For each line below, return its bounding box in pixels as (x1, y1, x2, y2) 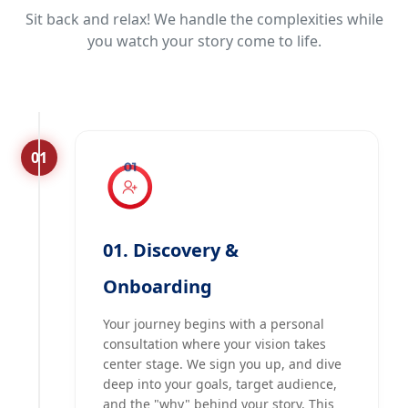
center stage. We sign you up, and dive (103, 355, 342, 373)
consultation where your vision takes (103, 335, 326, 353)
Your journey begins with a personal (103, 315, 324, 333)
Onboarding (103, 274, 212, 300)
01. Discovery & (103, 238, 239, 263)
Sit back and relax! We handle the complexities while (25, 9, 383, 29)
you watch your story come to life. (87, 31, 321, 51)
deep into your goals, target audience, (103, 375, 337, 393)
